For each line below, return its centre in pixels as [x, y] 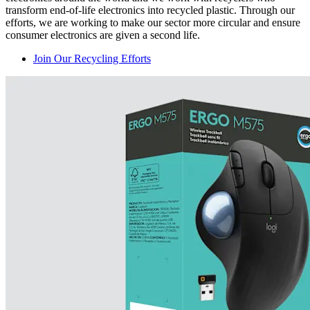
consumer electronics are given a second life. [103, 35]
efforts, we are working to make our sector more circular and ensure [153, 22]
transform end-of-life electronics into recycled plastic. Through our [150, 10]
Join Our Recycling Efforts [92, 58]
